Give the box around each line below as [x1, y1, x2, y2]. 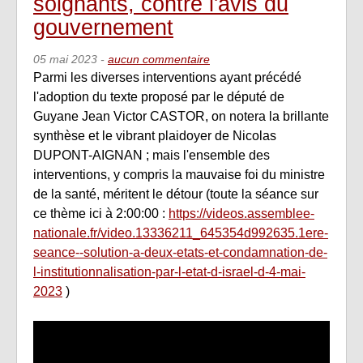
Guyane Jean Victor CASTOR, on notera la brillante [33, 109, 329, 123]
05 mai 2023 [33, 52, 97, 66]
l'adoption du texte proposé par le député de [33, 89, 284, 104]
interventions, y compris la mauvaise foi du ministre [33, 167, 325, 181]
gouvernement [33, 15, 173, 41]
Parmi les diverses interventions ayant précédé [33, 70, 301, 84]
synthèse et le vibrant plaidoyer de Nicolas [33, 128, 276, 143]
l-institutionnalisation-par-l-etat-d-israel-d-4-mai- [33, 264, 305, 279]
